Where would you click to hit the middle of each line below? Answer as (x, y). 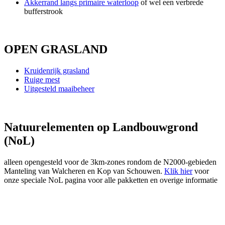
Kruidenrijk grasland (57, 71)
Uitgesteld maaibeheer (59, 89)
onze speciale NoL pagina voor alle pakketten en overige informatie (111, 180)
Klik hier (178, 171)
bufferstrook (43, 11)
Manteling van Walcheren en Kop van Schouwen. (84, 171)
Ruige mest (42, 80)
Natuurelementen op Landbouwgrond (101, 127)
